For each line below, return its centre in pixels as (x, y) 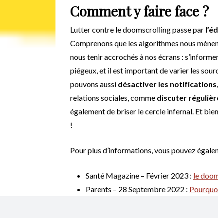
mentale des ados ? (117, 202)
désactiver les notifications (167, 84)
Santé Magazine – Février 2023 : (139, 175)
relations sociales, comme (113, 97)
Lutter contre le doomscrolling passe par (138, 29)
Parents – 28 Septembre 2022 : (137, 189)
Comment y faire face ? (139, 11)
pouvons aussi (94, 84)
